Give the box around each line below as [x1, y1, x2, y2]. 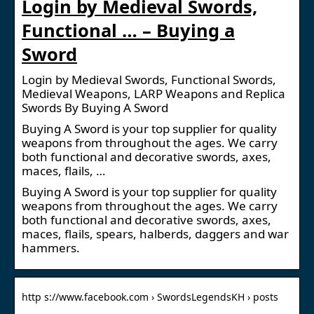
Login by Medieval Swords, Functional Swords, [22, 71, 276, 88]
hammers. [22, 239, 80, 256]
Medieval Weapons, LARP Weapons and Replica [22, 85, 285, 102]
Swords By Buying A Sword [22, 99, 168, 116]
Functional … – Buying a [22, 18, 235, 42]
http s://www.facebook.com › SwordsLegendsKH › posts [22, 289, 278, 303]
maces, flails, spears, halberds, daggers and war [22, 225, 289, 242]
